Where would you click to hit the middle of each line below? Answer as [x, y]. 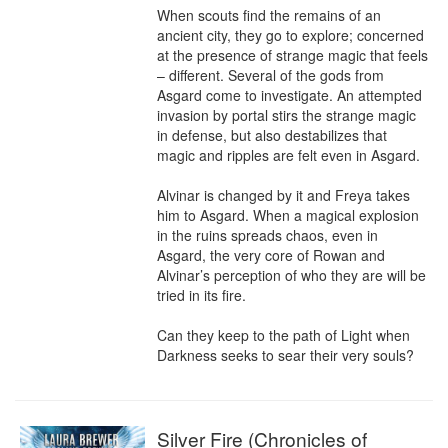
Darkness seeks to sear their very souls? [285, 355]
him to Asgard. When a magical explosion [288, 215]
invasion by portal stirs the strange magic [286, 115]
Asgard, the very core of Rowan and [271, 255]
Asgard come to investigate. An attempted [289, 95]
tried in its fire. [201, 295]
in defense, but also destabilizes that [272, 135]
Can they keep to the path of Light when [283, 335]
